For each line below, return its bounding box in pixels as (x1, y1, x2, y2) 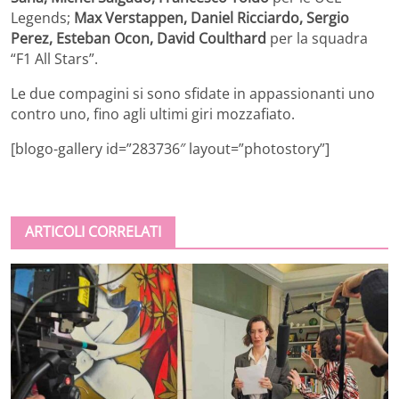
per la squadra (266, 28, 368, 48)
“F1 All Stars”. (11, 48, 98, 69)
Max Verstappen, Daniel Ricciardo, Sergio (74, 7, 349, 28)
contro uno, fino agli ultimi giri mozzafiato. (11, 103, 295, 124)
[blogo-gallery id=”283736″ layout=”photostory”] (11, 138, 330, 159)
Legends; (11, 7, 74, 28)
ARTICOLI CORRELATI (25, 221, 161, 241)
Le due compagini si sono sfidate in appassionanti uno (11, 83, 375, 103)
